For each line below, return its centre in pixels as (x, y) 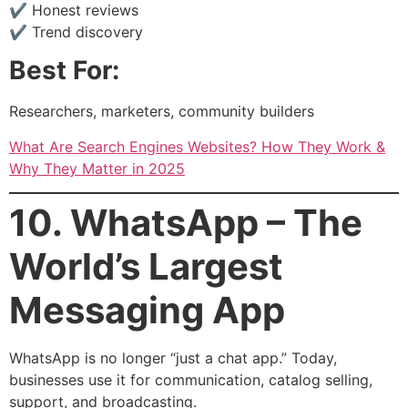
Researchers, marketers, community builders (162, 112)
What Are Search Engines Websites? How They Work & (197, 146)
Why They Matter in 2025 (97, 168)
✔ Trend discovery (76, 31)
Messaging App (147, 311)
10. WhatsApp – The (186, 223)
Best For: (64, 71)
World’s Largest (146, 267)
